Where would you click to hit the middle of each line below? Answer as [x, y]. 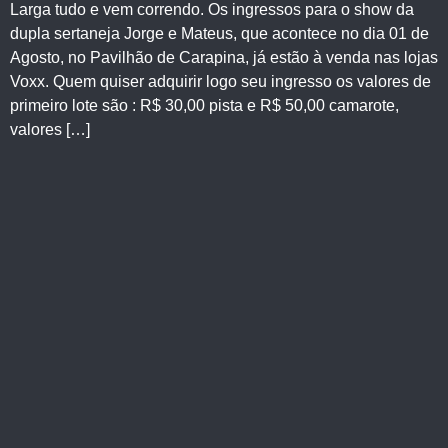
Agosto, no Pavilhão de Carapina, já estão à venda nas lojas [224, 57]
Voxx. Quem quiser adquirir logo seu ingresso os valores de [220, 81]
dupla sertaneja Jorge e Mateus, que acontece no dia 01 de [219, 33]
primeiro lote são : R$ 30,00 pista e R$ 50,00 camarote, [204, 105]
